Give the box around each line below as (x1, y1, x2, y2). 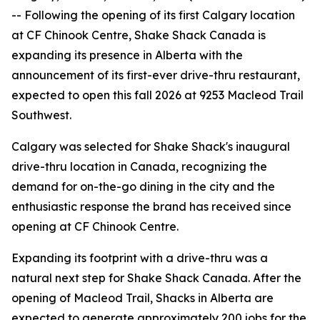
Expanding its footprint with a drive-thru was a (11, 251, 268, 265)
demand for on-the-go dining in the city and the (11, 179, 275, 194)
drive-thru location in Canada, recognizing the (11, 159, 267, 174)
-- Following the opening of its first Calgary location (11, 8, 295, 22)
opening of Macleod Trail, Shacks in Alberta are (11, 291, 274, 305)
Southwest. (11, 108, 71, 122)
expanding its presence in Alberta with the (11, 48, 243, 62)
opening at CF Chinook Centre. (11, 219, 181, 234)
